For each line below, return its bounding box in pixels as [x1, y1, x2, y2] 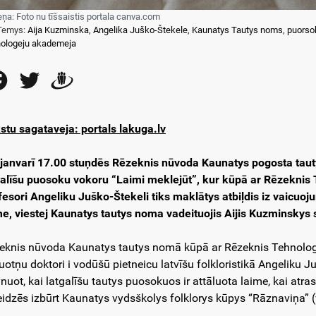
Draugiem [75, 73, 124, 87]
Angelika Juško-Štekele [92, 24, 188, 35]
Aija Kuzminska [27, 24, 89, 35]
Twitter [43, 73, 78, 87]
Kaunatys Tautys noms [191, 24, 283, 35]
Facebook [11, 73, 59, 87]
